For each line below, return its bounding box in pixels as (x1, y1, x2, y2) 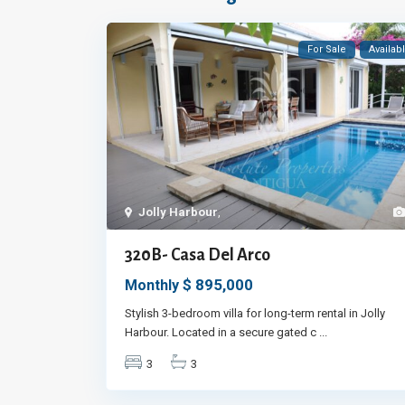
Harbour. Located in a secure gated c (125, 325, 319, 340)
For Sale (307, 43, 346, 55)
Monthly (125, 277, 179, 295)
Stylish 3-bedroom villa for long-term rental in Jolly (125, 306, 385, 321)
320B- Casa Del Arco (125, 246, 270, 265)
